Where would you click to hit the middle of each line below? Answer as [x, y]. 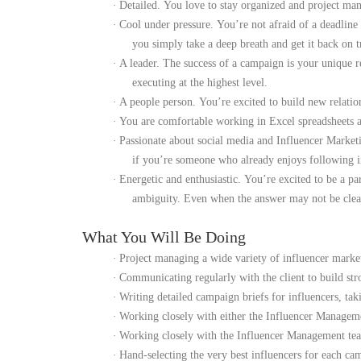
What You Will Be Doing [164, 237]
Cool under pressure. [168, 25]
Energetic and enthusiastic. [182, 179]
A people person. [159, 102]
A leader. [141, 63]
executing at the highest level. [200, 83]
